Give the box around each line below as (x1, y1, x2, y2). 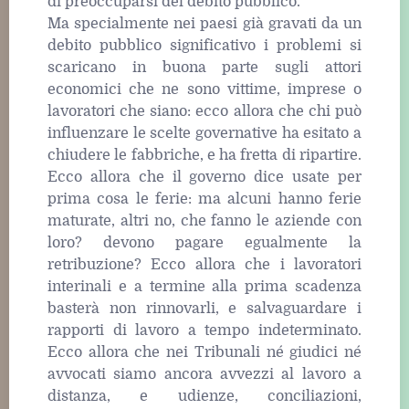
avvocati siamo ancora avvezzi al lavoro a (47, 365, 362, 383)
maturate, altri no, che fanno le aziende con (47, 212, 362, 229)
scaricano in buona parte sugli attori (47, 58, 362, 76)
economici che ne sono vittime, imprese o (47, 80, 362, 98)
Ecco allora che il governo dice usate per (47, 168, 362, 185)
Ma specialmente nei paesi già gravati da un (47, 15, 362, 32)
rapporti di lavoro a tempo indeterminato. (47, 321, 362, 339)
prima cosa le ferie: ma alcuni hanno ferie (47, 190, 362, 207)
